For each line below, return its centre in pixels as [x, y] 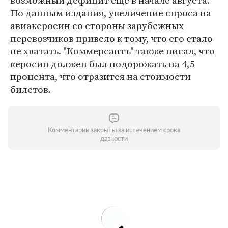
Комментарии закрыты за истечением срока [114, 131]
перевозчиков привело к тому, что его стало [111, 38]
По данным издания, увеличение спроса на [111, 13]
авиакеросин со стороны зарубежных [97, 25]
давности [114, 139]
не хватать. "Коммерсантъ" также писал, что [112, 51]
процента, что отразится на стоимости [101, 76]
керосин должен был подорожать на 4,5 [103, 64]
